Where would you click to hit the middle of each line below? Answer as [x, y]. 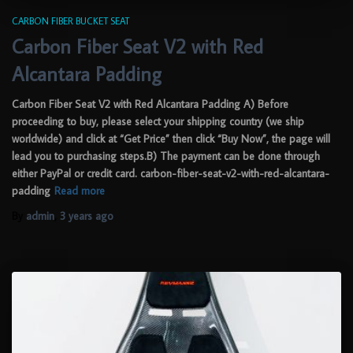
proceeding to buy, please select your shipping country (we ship [158, 122]
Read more [80, 191]
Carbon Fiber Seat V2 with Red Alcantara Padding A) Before [150, 104]
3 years [76, 216]
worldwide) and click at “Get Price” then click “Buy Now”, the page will [171, 139]
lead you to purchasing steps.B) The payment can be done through [166, 156]
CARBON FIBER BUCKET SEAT [71, 21]
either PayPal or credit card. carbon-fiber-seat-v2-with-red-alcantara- [171, 174]
